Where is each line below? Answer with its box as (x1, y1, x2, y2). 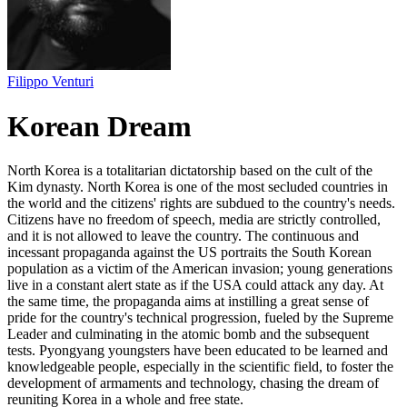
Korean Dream (7, 109, 192, 143)
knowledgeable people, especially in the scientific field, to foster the (7, 359, 393, 375)
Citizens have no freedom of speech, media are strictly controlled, (7, 212, 381, 228)
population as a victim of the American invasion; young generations (7, 261, 392, 277)
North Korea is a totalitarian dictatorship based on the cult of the (7, 163, 372, 179)
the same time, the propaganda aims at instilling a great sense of (7, 293, 369, 310)
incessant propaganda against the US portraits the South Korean (7, 244, 372, 261)
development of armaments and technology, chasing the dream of (7, 375, 379, 392)
